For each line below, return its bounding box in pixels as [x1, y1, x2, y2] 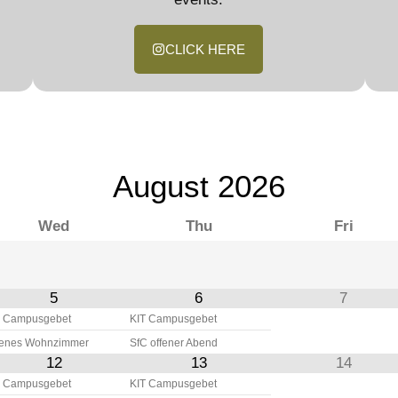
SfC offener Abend [130, 338, 218, 348]
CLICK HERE [165, 42, 246, 57]
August [112, 169, 209, 203]
